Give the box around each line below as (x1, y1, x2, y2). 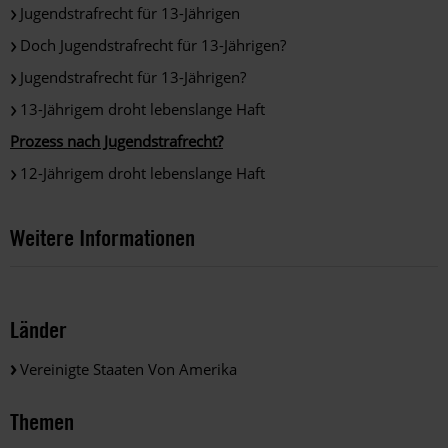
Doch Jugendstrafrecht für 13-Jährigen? (20, 35, 286, 56)
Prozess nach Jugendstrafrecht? (10, 131, 223, 152)
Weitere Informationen (10, 223, 195, 253)
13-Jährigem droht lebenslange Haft (20, 99, 265, 120)
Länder (10, 314, 67, 344)
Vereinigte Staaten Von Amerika (20, 358, 237, 379)
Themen (10, 407, 74, 437)
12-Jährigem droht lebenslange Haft (20, 163, 265, 184)
